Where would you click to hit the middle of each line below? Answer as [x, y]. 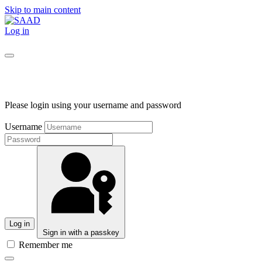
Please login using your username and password [93, 105]
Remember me [44, 244]
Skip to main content [43, 10]
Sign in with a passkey [81, 232]
